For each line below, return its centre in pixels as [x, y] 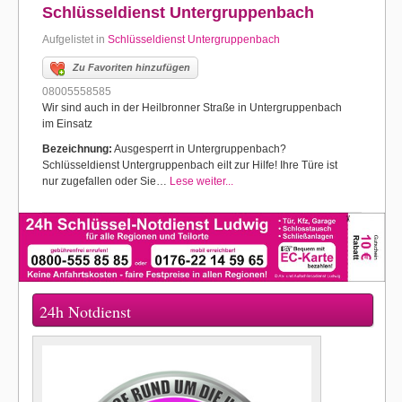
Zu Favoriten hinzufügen [131, 67]
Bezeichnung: [77, 149]
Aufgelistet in [75, 39]
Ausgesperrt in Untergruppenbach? [199, 149]
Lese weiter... [201, 181]
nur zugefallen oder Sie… [106, 181]
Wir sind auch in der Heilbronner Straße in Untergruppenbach [192, 108]
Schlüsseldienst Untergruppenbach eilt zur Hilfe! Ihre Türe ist [190, 165]
